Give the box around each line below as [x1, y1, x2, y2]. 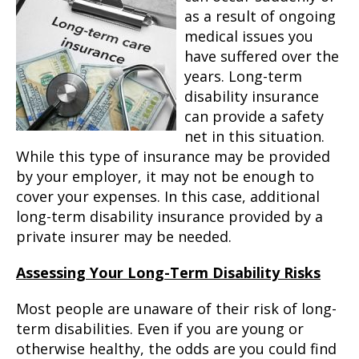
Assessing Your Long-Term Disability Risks [16, 263, 321, 282]
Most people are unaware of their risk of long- [16, 299, 337, 318]
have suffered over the [184, 46, 339, 66]
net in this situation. [184, 127, 325, 146]
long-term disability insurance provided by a [16, 207, 323, 226]
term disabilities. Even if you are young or [16, 319, 304, 338]
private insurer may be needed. [16, 227, 232, 246]
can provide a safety [184, 107, 324, 126]
